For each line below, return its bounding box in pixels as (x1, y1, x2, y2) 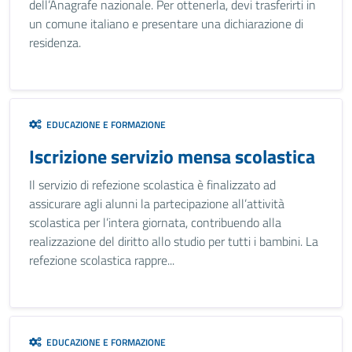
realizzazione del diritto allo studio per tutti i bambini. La (29, 232, 318, 251)
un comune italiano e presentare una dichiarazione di (29, 14, 303, 33)
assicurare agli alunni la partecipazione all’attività (29, 194, 284, 213)
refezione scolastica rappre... (29, 251, 174, 269)
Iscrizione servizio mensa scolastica (29, 142, 315, 170)
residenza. (29, 33, 81, 52)
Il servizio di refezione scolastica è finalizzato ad (29, 175, 276, 194)
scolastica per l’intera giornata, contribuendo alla (29, 213, 281, 232)
